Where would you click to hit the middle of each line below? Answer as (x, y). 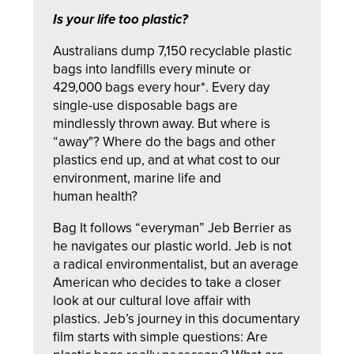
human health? (96, 196)
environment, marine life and (137, 178)
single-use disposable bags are (146, 105)
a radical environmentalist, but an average (176, 264)
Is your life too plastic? (121, 19)
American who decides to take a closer (168, 282)
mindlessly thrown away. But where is (162, 124)
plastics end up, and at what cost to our (167, 160)
